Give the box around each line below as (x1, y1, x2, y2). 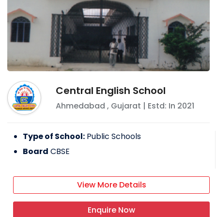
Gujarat (111, 100, 141, 111)
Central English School (56, 83, 166, 97)
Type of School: (23, 130, 85, 142)
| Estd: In (141, 100, 177, 111)
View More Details (77, 179, 146, 190)
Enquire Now (88, 204, 135, 216)
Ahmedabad (56, 100, 105, 111)
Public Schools (87, 130, 141, 142)
